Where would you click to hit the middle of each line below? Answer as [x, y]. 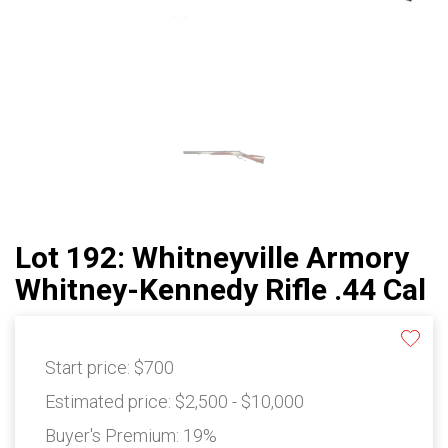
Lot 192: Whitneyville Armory [212, 258]
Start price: [89, 368]
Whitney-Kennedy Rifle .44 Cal [220, 290]
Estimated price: [110, 402]
